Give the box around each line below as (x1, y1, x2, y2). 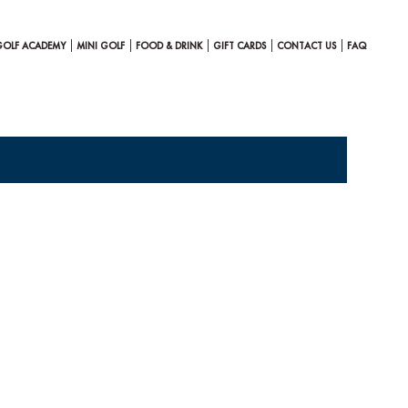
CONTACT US (277, 39, 336, 52)
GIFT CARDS (213, 39, 266, 52)
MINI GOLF (76, 39, 125, 52)
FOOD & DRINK (136, 39, 202, 52)
